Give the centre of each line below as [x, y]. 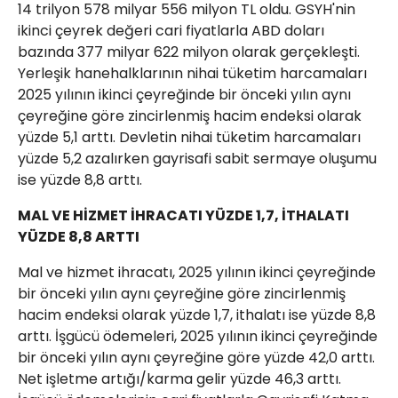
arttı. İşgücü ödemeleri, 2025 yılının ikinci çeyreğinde [198, 336]
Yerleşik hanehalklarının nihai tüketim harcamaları [192, 73]
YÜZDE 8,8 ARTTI [79, 237]
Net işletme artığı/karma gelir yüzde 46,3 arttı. [179, 379]
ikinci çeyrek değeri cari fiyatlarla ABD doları [171, 31]
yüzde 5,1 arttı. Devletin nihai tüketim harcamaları [189, 137]
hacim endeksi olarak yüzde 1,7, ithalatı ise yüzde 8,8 [197, 315]
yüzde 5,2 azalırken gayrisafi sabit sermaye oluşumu [197, 159]
